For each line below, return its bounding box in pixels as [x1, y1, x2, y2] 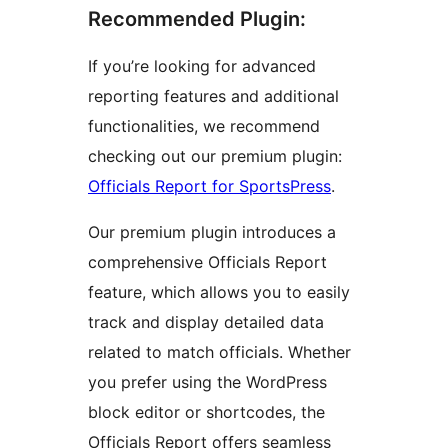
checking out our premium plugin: [88, 146, 342, 167]
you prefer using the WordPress [88, 372, 327, 393]
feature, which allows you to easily [88, 282, 350, 303]
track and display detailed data [88, 312, 324, 333]
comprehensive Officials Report [88, 252, 327, 273]
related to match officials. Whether [88, 342, 351, 363]
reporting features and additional [88, 86, 339, 107]
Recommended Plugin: [88, 7, 306, 32]
